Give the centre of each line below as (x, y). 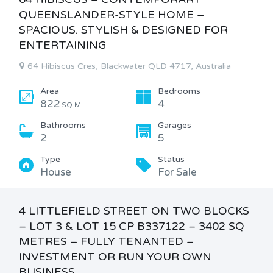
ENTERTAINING (63, 45)
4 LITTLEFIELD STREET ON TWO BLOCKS (134, 211)
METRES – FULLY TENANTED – (106, 241)
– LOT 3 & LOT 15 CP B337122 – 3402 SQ (132, 226)
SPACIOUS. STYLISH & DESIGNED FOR (123, 30)
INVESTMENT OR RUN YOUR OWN (115, 257)
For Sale (177, 172)
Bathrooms (63, 125)
